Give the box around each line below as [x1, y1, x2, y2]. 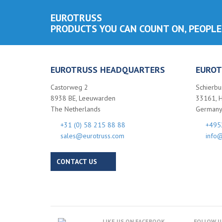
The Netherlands [51, 105, 101, 113]
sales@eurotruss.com [60, 131, 124, 140]
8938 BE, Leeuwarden [51, 94, 115, 103]
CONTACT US [56, 157, 97, 166]
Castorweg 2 [51, 83, 88, 92]
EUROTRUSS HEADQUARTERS [51, 64, 165, 75]
